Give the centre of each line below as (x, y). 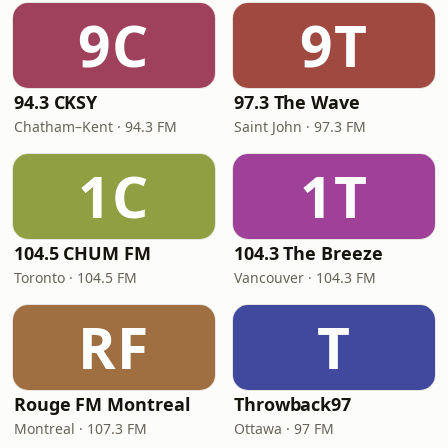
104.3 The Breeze (308, 253)
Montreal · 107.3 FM (80, 428)
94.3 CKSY (56, 102)
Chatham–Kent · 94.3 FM (95, 126)
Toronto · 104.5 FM (75, 277)
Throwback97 (293, 404)
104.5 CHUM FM (82, 253)
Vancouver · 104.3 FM (305, 277)
